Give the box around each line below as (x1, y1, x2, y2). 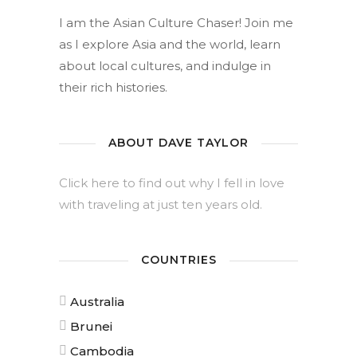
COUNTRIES (140, 253, 217, 268)
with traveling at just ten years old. (59, 197, 262, 212)
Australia (70, 294, 124, 309)
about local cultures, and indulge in (59, 58, 271, 73)
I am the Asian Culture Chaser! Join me (59, 15, 293, 30)
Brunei (70, 319, 112, 334)
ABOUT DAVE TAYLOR (108, 135, 249, 151)
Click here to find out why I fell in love (59, 175, 284, 190)
